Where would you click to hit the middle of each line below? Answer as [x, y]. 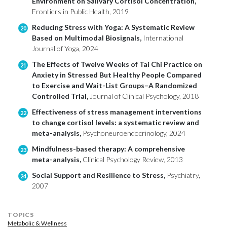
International [163, 38]
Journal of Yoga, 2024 [65, 49]
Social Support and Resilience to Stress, [99, 175]
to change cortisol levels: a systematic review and [116, 123]
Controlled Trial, [61, 96]
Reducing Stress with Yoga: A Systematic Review [113, 27]
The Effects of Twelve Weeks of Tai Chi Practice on [117, 64]
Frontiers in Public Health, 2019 [80, 12]
